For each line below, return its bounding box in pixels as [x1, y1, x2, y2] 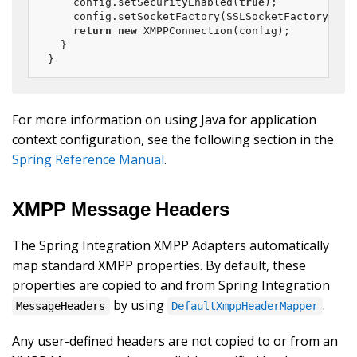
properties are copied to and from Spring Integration [12, 276, 330, 294]
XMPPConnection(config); [137, 24, 290, 37]
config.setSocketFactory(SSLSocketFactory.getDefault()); [48, 10, 73, 22]
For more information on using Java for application [12, 110, 316, 128]
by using [109, 296, 167, 314]
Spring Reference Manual [12, 150, 164, 168]
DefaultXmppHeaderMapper [171, 299, 319, 312]
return [73, 24, 112, 37]
